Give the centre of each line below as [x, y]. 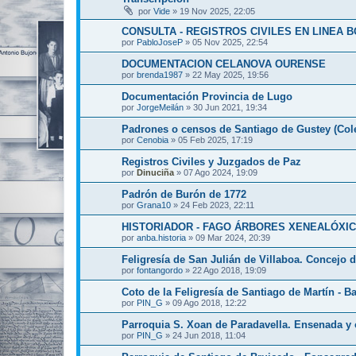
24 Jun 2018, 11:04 [209, 335]
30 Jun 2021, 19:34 [230, 107]
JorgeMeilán [160, 107]
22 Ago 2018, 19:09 [229, 270]
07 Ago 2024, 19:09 [221, 172]
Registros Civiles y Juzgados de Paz [211, 162]
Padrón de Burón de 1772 [184, 194]
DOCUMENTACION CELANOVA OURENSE [224, 64]
